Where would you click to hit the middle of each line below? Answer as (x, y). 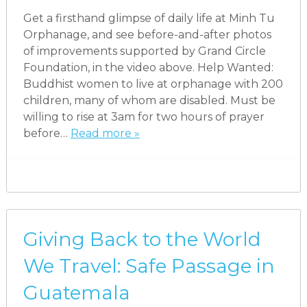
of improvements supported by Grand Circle (144, 51)
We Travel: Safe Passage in (149, 266)
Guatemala (76, 292)
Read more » (105, 133)
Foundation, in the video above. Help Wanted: (148, 67)
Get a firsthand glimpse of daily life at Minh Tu (149, 18)
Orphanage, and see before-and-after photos (147, 34)
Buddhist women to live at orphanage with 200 (153, 84)
